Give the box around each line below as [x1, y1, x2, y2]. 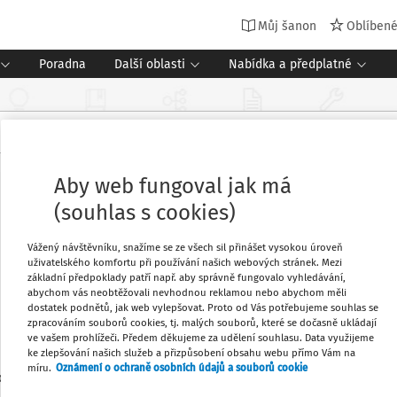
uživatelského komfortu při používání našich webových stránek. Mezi [27, 255, 342, 269]
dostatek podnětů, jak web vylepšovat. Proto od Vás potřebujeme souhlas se [27, 300, 378, 314]
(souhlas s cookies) [54, 199, 236, 225]
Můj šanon [258, 18, 316, 34]
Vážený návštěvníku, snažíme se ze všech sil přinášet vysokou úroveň [27, 240, 343, 253]
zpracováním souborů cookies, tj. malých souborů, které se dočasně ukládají [27, 315, 377, 329]
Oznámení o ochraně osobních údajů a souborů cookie [56, 361, 307, 374]
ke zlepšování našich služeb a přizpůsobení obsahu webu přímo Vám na [27, 346, 355, 359]
